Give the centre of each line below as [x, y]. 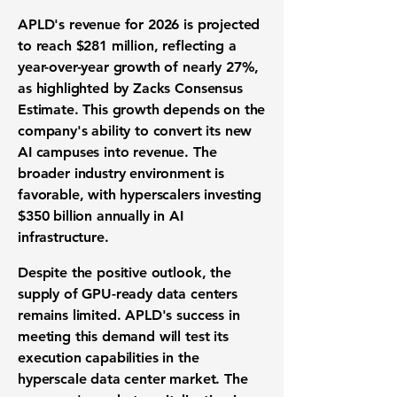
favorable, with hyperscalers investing [140, 195]
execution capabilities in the [109, 358]
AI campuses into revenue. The [117, 152]
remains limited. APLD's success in [129, 315]
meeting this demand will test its [123, 336]
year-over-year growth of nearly [122, 67]
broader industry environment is [121, 173]
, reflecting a [195, 46]
